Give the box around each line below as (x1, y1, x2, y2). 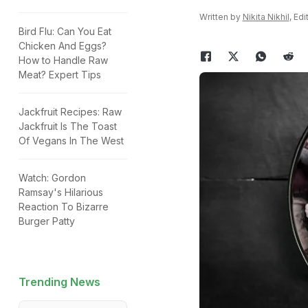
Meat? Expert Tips (19, 69, 101, 80)
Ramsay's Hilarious (19, 186, 103, 198)
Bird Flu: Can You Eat (19, 25, 111, 37)
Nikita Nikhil (242, 12, 289, 22)
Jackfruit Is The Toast (19, 120, 117, 132)
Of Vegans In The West (19, 135, 124, 146)
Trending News (19, 275, 100, 289)
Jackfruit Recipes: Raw (19, 106, 122, 118)
